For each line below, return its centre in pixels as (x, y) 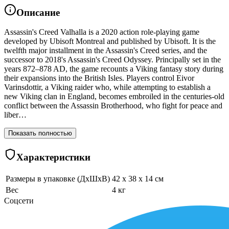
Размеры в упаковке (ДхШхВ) (58, 178)
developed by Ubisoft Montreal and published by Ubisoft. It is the (110, 41)
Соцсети (19, 200)
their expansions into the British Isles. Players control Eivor (99, 78)
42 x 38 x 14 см (138, 178)
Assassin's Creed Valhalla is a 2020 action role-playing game (102, 32)
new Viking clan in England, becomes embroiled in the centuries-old (114, 97)
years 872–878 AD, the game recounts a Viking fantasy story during (114, 69)
